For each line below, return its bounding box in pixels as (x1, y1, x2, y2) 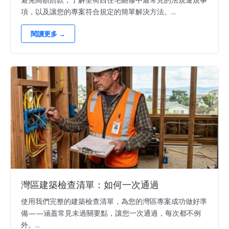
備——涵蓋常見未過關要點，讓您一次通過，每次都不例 (21, 208, 201, 218)
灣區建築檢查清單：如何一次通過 (21, 179, 159, 191)
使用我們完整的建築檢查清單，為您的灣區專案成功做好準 (21, 196, 207, 207)
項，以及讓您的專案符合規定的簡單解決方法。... (21, 7, 176, 17)
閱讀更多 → (31, 29, 65, 39)
